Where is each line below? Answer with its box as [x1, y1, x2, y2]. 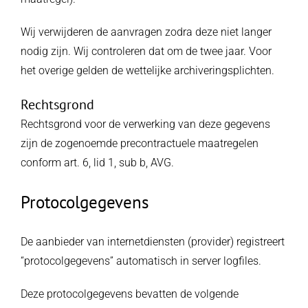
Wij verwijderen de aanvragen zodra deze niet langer [20, 25, 272, 38]
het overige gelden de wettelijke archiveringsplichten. [20, 64, 274, 77]
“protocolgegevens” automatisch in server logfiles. [20, 254, 261, 267]
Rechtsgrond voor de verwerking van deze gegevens [20, 118, 270, 131]
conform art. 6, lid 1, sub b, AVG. [20, 156, 174, 169]
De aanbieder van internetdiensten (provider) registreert [20, 235, 285, 248]
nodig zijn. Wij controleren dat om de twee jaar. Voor [20, 45, 272, 58]
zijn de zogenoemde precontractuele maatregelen [20, 137, 258, 150]
